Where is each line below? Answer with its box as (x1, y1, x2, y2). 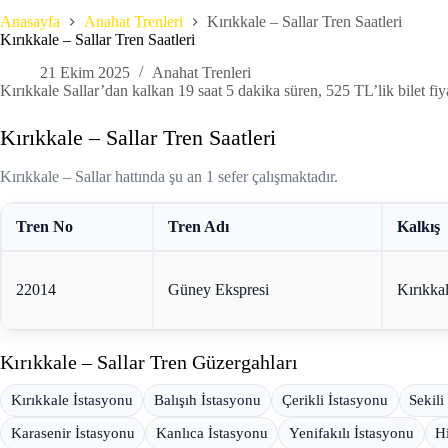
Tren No (15, 218, 73, 236)
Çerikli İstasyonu (281, 391, 388, 408)
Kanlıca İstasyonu (155, 425, 268, 442)
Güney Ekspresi (167, 281, 269, 299)
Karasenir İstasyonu (10, 425, 135, 442)
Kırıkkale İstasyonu (10, 391, 133, 408)
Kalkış (396, 218, 440, 236)
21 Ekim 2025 (40, 64, 130, 82)
